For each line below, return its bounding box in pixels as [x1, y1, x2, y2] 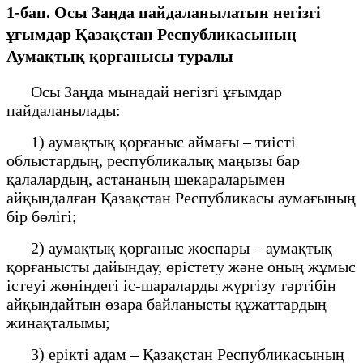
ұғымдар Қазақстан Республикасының [6, 24, 297, 43]
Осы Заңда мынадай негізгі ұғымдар [6, 82, 282, 100]
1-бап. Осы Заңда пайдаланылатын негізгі [6, 2, 321, 21]
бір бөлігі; [6, 207, 77, 225]
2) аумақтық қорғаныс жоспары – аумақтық [6, 238, 332, 257]
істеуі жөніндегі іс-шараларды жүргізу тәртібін [6, 275, 336, 294]
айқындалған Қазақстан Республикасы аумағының [6, 188, 356, 207]
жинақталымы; [6, 313, 110, 331]
